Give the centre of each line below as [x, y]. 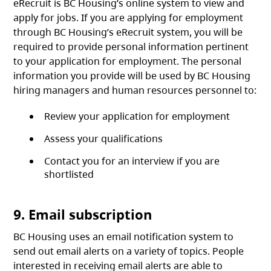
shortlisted [69, 175]
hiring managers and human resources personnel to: [135, 90]
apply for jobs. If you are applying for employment [129, 18]
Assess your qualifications [104, 139]
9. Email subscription [83, 214]
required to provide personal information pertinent [131, 47]
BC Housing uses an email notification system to [124, 237]
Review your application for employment [137, 116]
